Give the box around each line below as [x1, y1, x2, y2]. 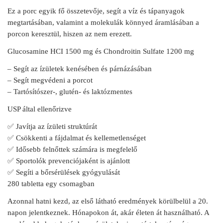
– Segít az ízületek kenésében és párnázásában [7, 65, 152, 73]
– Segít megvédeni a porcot [7, 76, 93, 84]
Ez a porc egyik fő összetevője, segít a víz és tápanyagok [7, 7, 185, 15]
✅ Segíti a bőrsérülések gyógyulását [7, 168, 120, 176]
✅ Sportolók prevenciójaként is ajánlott [7, 157, 130, 165]
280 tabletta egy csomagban [7, 180, 95, 188]
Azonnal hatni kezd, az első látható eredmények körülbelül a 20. [7, 197, 208, 205]
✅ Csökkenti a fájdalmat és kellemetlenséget [7, 134, 146, 142]
